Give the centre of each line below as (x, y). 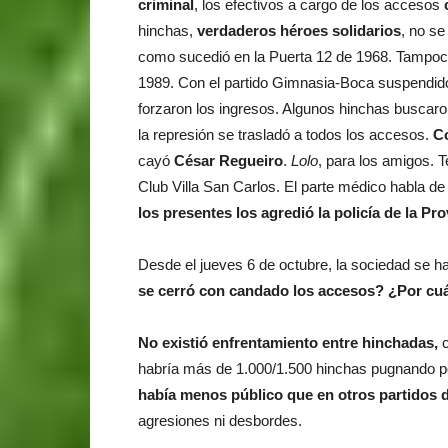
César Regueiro (228, 160)
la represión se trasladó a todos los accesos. (285, 134)
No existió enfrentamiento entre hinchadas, (290, 342)
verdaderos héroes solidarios (299, 30)
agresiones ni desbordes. (220, 420)
